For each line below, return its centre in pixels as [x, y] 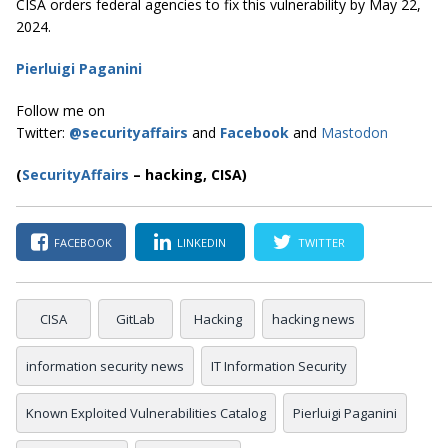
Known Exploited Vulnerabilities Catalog [146, 413]
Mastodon [354, 133]
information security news [105, 366]
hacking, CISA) [196, 175]
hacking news [313, 319]
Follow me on [60, 111]
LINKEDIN [201, 242]
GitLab [135, 319]
